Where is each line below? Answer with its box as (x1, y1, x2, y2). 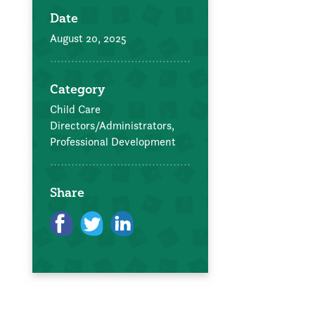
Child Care (50, 101, 101, 117)
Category (50, 80, 105, 97)
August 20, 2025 (50, 30, 127, 46)
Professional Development (50, 134, 176, 149)
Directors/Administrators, (50, 117, 174, 133)
